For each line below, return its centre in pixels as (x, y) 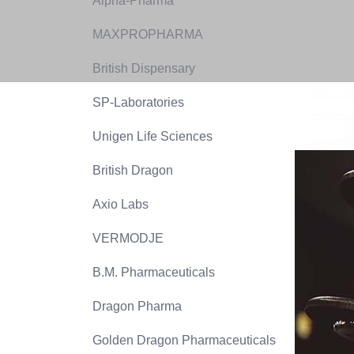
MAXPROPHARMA (148, 34)
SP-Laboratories (138, 102)
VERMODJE (128, 238)
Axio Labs (121, 204)
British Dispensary (144, 68)
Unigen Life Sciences (153, 136)
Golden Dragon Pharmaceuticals (184, 340)
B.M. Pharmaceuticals (154, 272)
